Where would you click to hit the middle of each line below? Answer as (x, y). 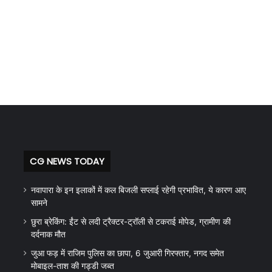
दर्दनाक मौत (48, 234)
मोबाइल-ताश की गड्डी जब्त (72, 266)
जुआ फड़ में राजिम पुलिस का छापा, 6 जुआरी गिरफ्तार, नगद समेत (127, 253)
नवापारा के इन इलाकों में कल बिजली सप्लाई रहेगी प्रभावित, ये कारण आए (138, 190)
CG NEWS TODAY (67, 161)
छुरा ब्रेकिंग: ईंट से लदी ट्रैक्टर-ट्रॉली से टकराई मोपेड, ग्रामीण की (131, 221)
